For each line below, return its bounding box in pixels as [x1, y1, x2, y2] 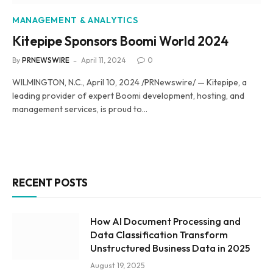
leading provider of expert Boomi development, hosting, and [12, 90, 244, 101]
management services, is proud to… [12, 104, 147, 115]
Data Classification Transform [90, 229, 228, 241]
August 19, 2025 [90, 261, 144, 270]
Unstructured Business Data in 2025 [90, 242, 250, 254]
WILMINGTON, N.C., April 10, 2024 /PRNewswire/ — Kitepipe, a [12, 77, 247, 88]
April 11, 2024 [81, 55, 126, 65]
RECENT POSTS [12, 176, 88, 189]
